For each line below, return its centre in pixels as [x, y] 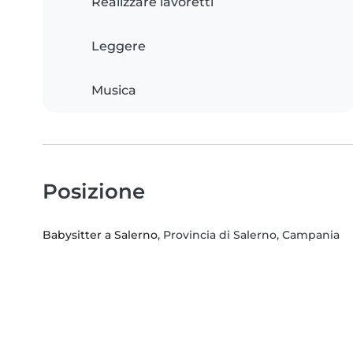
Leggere [119, 46]
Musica [114, 91]
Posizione [94, 191]
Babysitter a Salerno [100, 235]
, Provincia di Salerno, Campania [249, 235]
